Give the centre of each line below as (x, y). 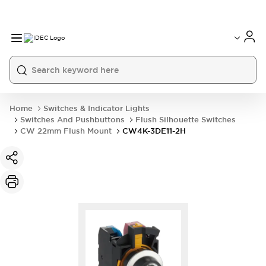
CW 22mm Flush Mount (66, 131)
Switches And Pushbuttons (72, 120)
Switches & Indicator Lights (96, 108)
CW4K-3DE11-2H (154, 131)
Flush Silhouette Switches (186, 120)
